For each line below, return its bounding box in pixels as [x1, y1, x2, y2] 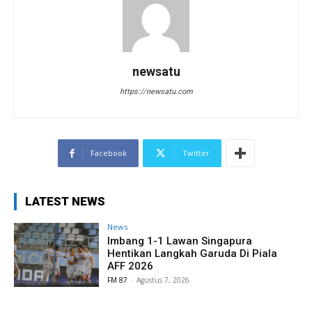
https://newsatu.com [119, 87, 193, 97]
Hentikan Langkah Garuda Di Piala [107, 247, 278, 260]
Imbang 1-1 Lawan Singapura [107, 235, 253, 248]
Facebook [90, 148, 127, 159]
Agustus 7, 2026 [136, 275, 190, 286]
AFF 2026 [107, 260, 154, 273]
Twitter [182, 148, 210, 159]
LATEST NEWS [25, 194, 105, 209]
